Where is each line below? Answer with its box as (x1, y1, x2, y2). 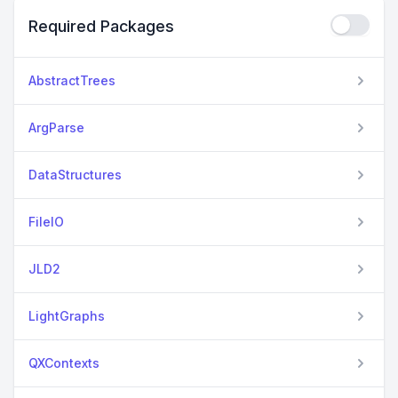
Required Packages (28, 17, 174, 36)
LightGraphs (28, 308, 105, 324)
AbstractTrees (28, 73, 115, 89)
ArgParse (28, 120, 84, 136)
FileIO (28, 214, 64, 230)
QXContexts (28, 355, 99, 371)
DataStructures (28, 167, 122, 183)
